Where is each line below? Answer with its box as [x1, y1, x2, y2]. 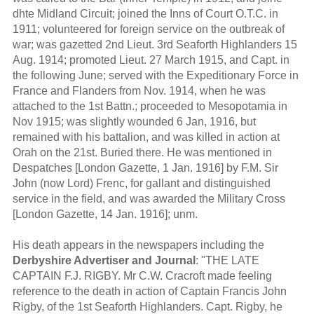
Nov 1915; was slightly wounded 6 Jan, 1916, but [12, 116, 256, 128]
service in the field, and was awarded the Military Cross [12, 193, 285, 205]
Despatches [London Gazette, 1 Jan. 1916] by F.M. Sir [12, 162, 278, 175]
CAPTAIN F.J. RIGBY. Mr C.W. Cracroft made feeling [12, 270, 272, 282]
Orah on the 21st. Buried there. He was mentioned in [12, 146, 272, 159]
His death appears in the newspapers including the [12, 239, 264, 252]
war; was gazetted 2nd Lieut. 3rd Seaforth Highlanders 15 [12, 39, 297, 51]
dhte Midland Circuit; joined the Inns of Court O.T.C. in [12, 8, 278, 20]
